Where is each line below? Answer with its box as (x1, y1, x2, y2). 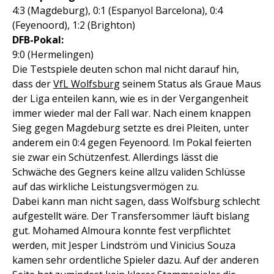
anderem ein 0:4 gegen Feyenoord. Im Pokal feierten (12, 136, 251, 149)
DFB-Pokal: (12, 33, 64, 46)
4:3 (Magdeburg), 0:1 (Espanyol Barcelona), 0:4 (12, 4, 223, 17)
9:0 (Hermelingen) (12, 48, 94, 61)
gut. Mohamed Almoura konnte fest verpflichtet (12, 224, 231, 237)
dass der (12, 77, 53, 91)
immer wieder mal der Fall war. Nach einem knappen (12, 106, 251, 120)
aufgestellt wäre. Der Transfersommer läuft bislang (12, 209, 250, 223)
